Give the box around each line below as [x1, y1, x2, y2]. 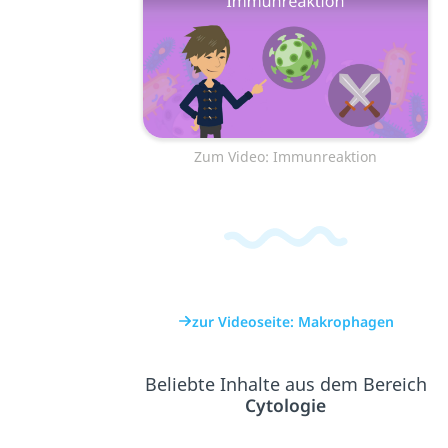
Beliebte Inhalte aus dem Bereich [144, 371, 427, 396]
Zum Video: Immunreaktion [194, 147, 378, 167]
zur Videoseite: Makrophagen [191, 311, 394, 331]
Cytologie [245, 392, 327, 417]
